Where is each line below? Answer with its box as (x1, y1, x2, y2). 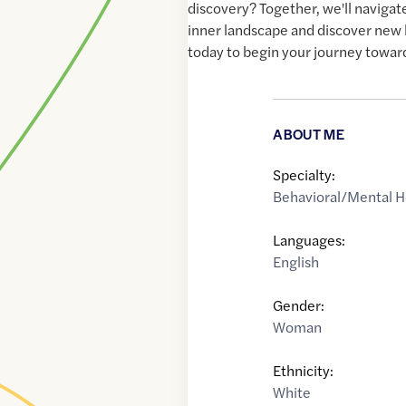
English (273, 251, 320, 273)
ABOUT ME (273, 124, 344, 144)
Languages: (273, 229, 346, 251)
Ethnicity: (273, 360, 334, 382)
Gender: (273, 295, 325, 316)
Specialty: (273, 164, 336, 186)
